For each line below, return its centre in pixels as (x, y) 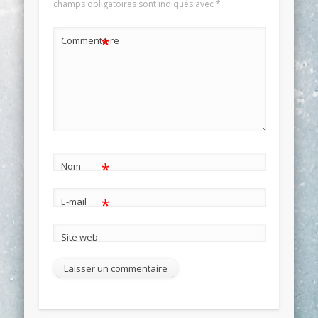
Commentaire (90, 41)
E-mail (73, 202)
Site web (79, 237)
